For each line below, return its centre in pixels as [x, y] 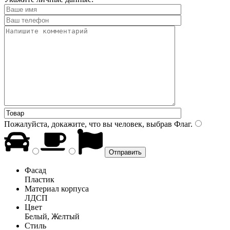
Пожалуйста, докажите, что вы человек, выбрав [88, 124]
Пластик [40, 179]
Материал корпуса [57, 188]
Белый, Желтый [52, 216]
